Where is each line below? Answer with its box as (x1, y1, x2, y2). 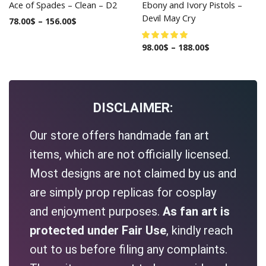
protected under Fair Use (30, 223, 166, 237)
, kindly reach (166, 223, 233, 237)
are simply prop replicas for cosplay (30, 185, 216, 199)
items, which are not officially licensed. (30, 147, 230, 161)
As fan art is (163, 204, 230, 218)
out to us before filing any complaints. (30, 242, 227, 256)
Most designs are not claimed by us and (30, 166, 236, 180)
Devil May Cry (142, 11, 195, 24)
